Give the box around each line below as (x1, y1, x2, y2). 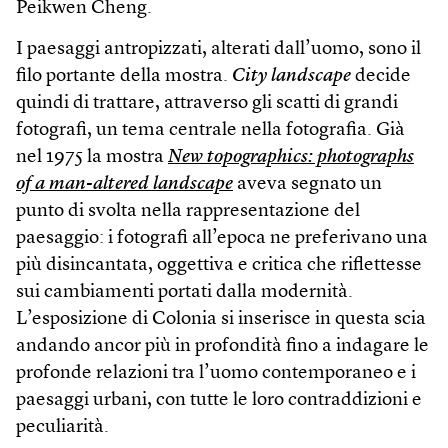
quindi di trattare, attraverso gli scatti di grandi (16, 93, 398, 113)
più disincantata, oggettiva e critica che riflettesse (16, 255, 422, 275)
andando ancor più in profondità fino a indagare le (16, 336, 429, 356)
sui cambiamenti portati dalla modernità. (16, 282, 353, 302)
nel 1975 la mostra (16, 147, 168, 167)
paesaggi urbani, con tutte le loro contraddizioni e (16, 390, 422, 410)
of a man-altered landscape (16, 174, 233, 194)
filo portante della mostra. (16, 66, 232, 86)
